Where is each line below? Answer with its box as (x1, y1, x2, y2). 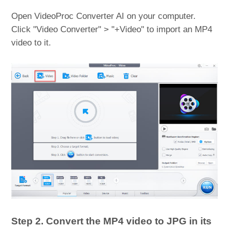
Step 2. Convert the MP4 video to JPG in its (11, 216, 212, 227)
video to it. (11, 38, 52, 48)
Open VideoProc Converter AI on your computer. (11, 11, 196, 21)
